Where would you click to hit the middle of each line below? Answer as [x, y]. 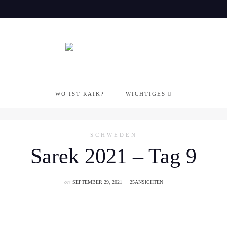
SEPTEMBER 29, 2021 [97, 182]
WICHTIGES [145, 94]
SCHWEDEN [113, 135]
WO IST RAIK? [80, 94]
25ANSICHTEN [146, 182]
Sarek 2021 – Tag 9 [113, 156]
